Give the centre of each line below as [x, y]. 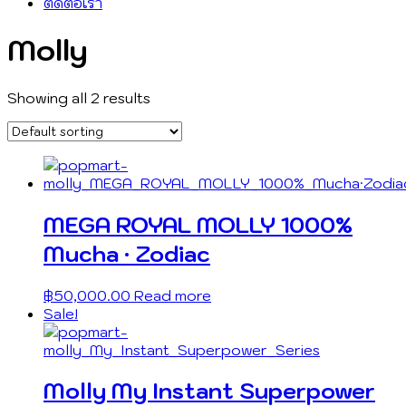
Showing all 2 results [79, 97]
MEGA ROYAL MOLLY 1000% [198, 224]
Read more [173, 295]
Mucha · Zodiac [127, 253]
